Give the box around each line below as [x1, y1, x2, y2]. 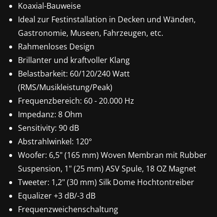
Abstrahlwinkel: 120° [17, 136, 92, 147]
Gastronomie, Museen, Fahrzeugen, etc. [17, 28, 163, 39]
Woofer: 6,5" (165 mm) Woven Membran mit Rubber [17, 150, 207, 161]
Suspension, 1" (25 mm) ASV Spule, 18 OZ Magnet [17, 163, 196, 174]
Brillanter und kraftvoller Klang [17, 55, 130, 66]
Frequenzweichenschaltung [17, 204, 118, 215]
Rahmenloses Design [17, 41, 94, 52]
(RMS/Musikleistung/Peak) [17, 82, 112, 93]
